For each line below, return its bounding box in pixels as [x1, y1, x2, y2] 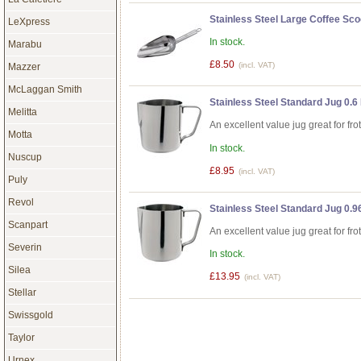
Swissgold [7, 309, 53, 321]
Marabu [7, 38, 42, 50]
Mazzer [7, 60, 40, 73]
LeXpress [7, 15, 50, 27]
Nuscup [7, 151, 42, 163]
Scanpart [7, 218, 48, 230]
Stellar [7, 286, 36, 298]
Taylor [7, 331, 35, 343]
